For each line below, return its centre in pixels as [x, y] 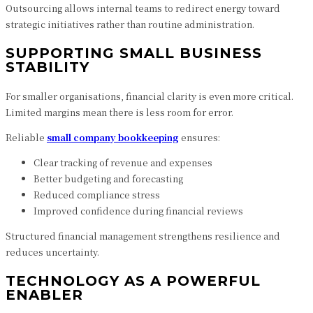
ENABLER [44, 295]
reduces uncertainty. [52, 252]
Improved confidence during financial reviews [138, 211]
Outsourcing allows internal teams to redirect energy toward [143, 8]
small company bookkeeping [113, 137]
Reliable [26, 137]
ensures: [199, 137]
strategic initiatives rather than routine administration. [130, 24]
